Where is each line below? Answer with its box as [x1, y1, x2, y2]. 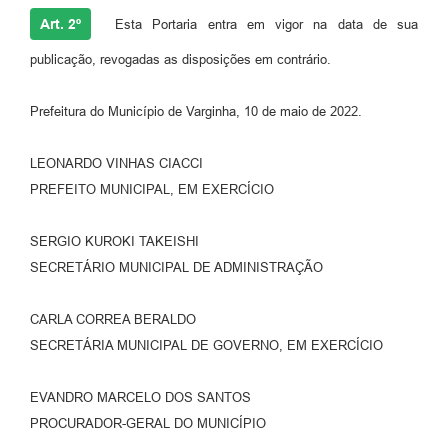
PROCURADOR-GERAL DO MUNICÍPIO [30, 415, 266, 431]
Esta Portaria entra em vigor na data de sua [105, 16, 418, 32]
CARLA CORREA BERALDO [30, 311, 196, 327]
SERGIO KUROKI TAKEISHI [30, 233, 199, 249]
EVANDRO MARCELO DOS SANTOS [30, 389, 251, 405]
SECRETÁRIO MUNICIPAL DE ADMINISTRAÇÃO [30, 259, 323, 275]
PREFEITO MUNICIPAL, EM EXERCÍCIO [30, 181, 274, 197]
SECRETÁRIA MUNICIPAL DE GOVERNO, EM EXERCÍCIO [30, 337, 383, 353]
